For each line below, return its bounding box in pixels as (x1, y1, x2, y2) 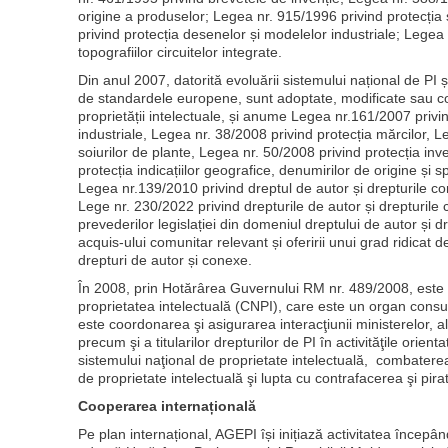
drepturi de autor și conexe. (77, 252, 252, 269)
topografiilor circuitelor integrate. (77, 44, 282, 61)
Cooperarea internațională (77, 398, 256, 415)
